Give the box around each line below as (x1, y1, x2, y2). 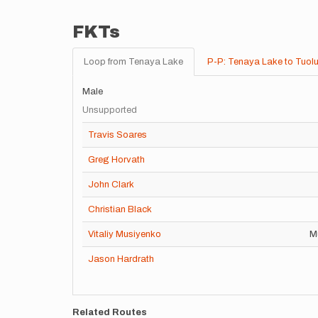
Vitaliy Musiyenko (88, 229, 161, 239)
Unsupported (82, 105, 137, 115)
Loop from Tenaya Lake (84, 57, 183, 67)
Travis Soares (88, 130, 147, 140)
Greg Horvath (88, 155, 145, 165)
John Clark (88, 180, 134, 190)
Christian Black (88, 204, 152, 214)
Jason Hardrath (88, 254, 154, 264)
